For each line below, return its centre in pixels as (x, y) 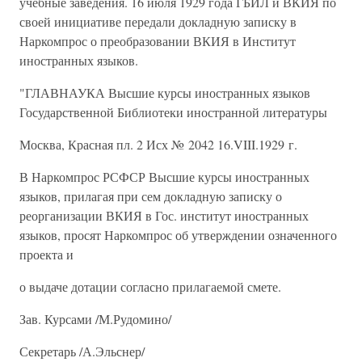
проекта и (46, 254)
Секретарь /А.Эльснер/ (82, 351)
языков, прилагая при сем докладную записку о (151, 196)
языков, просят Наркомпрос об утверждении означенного (178, 235)
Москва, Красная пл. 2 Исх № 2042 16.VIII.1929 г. (158, 144)
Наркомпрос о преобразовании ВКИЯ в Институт (158, 41)
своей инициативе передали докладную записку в (158, 21)
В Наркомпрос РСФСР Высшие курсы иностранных (164, 177)
